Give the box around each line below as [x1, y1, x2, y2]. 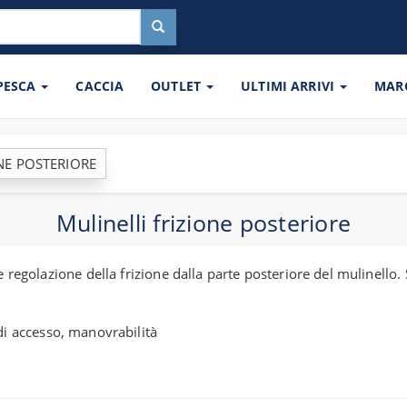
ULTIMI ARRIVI [241, 77, 339, 94]
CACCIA [75, 77, 124, 94]
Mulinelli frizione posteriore [55, 207, 352, 238]
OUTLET [151, 77, 205, 94]
